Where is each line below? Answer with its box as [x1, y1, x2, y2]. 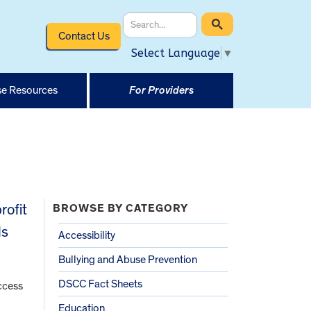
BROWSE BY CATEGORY [53, 202, 188, 214]
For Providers [128, 84, 194, 96]
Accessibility [58, 229, 115, 241]
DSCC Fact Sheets [58, 278, 142, 289]
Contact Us [58, 30, 110, 42]
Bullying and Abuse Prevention [58, 253, 197, 265]
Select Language [131, 46, 220, 60]
